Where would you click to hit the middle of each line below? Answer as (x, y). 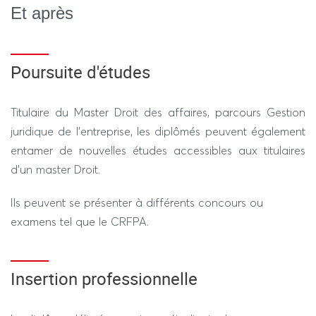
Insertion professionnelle (104, 279)
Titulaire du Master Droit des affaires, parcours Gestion (158, 112)
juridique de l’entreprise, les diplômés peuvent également (158, 131)
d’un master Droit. (55, 169)
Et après (42, 13)
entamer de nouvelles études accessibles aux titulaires (158, 150)
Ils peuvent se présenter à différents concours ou (137, 202)
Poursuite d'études (80, 72)
